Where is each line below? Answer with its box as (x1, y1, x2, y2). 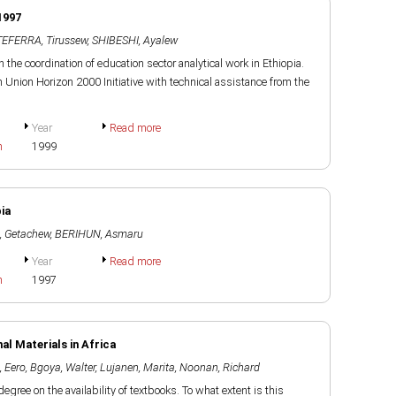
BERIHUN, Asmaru (55, 227, 143, 240)
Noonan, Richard (179, 361, 260, 374)
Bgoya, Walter (30, 361, 95, 374)
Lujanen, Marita (100, 361, 175, 374)
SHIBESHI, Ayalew (92, 34, 178, 47)
